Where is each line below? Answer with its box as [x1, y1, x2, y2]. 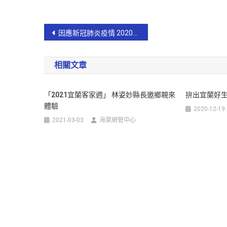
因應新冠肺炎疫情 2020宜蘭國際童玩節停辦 [58, 28, 133, 37]
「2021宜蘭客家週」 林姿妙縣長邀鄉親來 [44, 90, 176, 99]
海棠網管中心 [99, 116, 136, 124]
